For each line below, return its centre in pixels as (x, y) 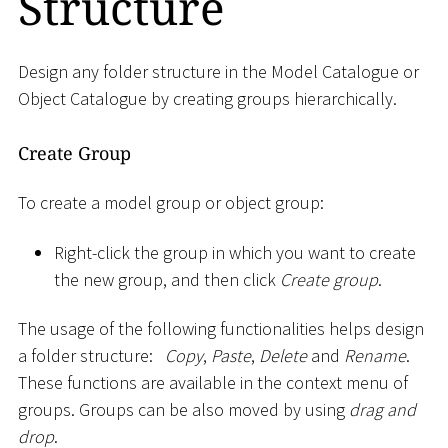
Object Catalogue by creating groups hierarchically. (207, 98)
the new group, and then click (167, 279)
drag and (382, 410)
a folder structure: (87, 356)
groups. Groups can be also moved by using (183, 410)
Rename (375, 356)
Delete (283, 356)
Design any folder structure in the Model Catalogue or (218, 71)
